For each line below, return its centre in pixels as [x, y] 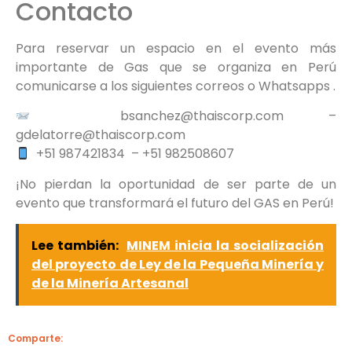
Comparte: [35, 339]
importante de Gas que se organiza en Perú [176, 67]
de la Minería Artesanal [110, 284]
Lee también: [75, 246]
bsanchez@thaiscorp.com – [183, 116]
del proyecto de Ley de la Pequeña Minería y [178, 265]
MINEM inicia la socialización [225, 246]
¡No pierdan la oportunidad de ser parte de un [176, 184]
